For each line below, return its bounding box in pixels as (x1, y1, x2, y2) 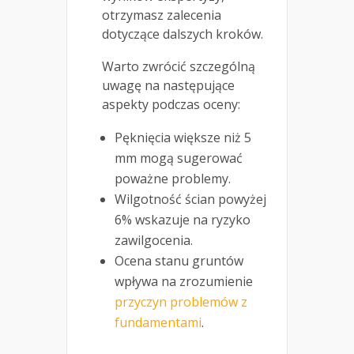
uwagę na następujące (102, 77, 235, 95)
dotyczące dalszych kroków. (102, 25, 263, 43)
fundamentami (115, 314, 201, 332)
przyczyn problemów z (115, 293, 247, 311)
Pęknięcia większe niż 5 (115, 129, 251, 147)
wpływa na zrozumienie (115, 273, 253, 291)
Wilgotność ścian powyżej (115, 190, 266, 209)
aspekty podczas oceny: (102, 96, 240, 114)
